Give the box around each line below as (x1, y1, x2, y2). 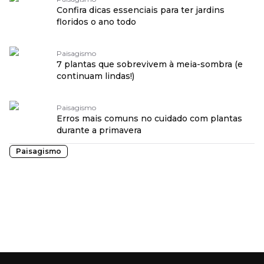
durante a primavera (57, 125, 141, 136)
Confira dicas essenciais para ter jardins (57, 5, 225, 15)
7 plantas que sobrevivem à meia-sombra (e (57, 59, 243, 70)
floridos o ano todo (57, 16, 136, 27)
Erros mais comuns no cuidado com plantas (57, 113, 242, 124)
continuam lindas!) (57, 71, 134, 81)
